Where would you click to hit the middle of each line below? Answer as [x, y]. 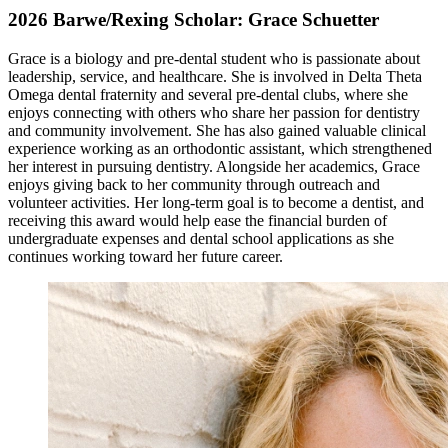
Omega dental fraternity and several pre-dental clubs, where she [208, 94]
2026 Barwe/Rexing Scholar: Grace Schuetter [193, 20]
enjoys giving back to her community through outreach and [194, 184]
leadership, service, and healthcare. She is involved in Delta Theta [215, 76]
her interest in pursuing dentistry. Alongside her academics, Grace [214, 166]
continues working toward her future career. [145, 256]
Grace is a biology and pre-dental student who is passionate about [214, 58]
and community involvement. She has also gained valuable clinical [217, 130]
